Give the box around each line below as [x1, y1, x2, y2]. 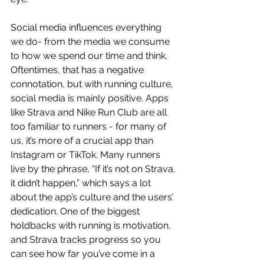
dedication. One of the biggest [11, 206, 142, 217]
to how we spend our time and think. [11, 50, 170, 62]
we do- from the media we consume [11, 36, 172, 48]
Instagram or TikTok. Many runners [11, 149, 163, 161]
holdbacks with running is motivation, [11, 220, 173, 232]
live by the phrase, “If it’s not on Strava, [11, 163, 178, 175]
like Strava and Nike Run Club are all [11, 107, 169, 118]
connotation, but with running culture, [11, 78, 176, 90]
